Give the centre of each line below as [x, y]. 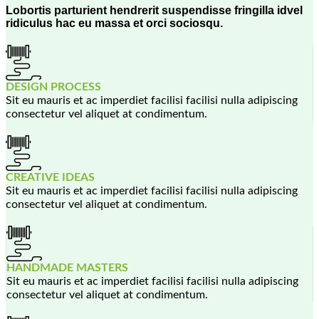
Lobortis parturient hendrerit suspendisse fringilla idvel [154, 10]
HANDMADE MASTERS [67, 268]
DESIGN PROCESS [53, 87]
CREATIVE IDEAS [50, 177]
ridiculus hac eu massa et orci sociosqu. [114, 23]
